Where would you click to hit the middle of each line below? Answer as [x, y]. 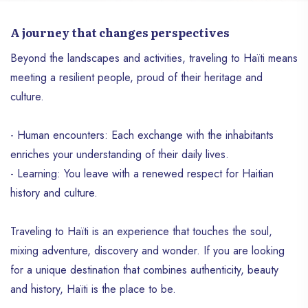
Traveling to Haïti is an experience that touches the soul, [141, 232]
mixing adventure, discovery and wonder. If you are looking [147, 251]
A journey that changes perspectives [120, 33]
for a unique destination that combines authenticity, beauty [144, 270]
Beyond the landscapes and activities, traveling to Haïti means [154, 58]
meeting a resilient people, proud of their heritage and [136, 78]
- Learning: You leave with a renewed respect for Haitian [142, 174]
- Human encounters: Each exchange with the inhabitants [142, 135]
